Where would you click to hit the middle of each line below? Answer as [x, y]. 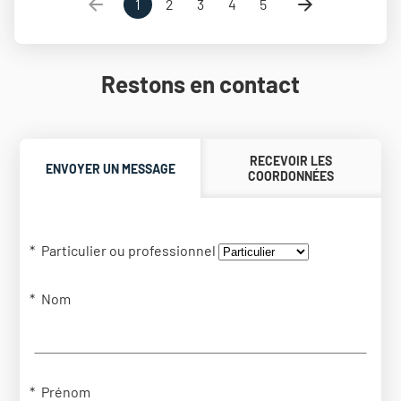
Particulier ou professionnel [129, 251]
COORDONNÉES [290, 176]
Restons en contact [200, 84]
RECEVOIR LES [290, 161]
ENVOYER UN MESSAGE [110, 168]
